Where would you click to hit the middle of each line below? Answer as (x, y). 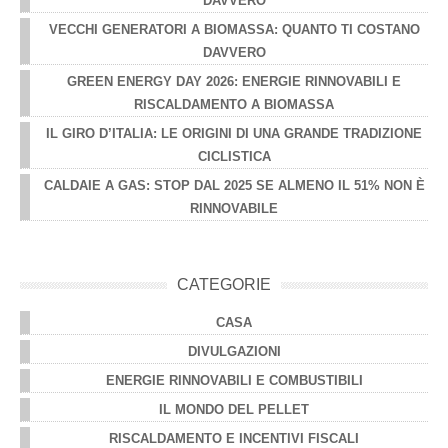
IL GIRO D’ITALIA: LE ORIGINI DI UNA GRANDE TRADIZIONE (234, 133)
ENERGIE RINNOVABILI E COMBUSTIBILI (234, 380)
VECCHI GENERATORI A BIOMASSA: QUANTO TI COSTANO (234, 29)
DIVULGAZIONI (234, 351)
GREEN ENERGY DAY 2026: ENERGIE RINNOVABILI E (234, 81)
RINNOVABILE (234, 208)
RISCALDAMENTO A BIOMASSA (234, 104)
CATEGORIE (224, 284)
